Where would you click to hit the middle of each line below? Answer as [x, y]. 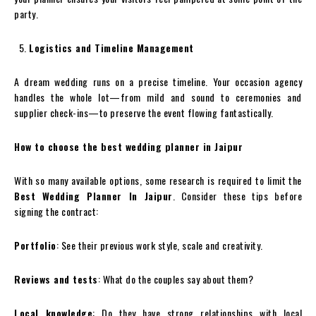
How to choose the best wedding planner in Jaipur [128, 146]
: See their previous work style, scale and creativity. [159, 245]
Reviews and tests [56, 279]
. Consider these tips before [237, 196]
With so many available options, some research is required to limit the [158, 180]
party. [26, 14]
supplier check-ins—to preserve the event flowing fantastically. [144, 113]
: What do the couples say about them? [175, 279]
